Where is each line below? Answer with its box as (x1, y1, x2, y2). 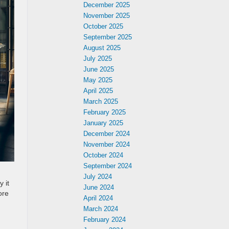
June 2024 (83, 184, 114, 191)
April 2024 (83, 194, 113, 202)
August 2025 (83, 44, 121, 52)
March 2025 (83, 98, 118, 105)
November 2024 (83, 141, 130, 148)
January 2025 (83, 119, 123, 127)
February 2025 (83, 108, 126, 116)
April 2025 (83, 87, 113, 95)
